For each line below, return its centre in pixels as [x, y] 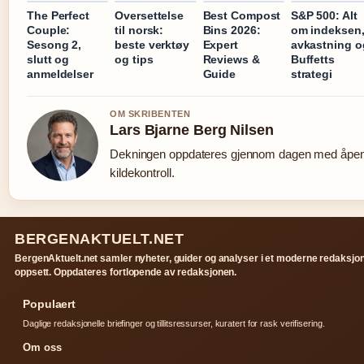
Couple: [49, 30]
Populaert [50, 304]
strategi [311, 74]
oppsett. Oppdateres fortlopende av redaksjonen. [126, 273]
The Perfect [58, 16]
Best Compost [242, 16]
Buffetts [312, 60]
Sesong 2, [54, 45]
